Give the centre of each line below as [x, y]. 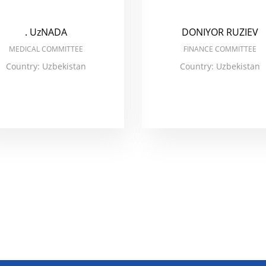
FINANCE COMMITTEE [220, 49]
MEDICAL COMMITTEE [46, 49]
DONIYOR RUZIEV [220, 32]
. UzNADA [46, 32]
